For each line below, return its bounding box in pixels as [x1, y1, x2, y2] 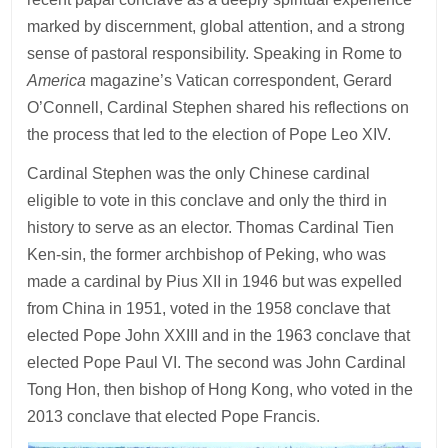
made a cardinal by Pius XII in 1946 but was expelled [27, 272, 403, 290]
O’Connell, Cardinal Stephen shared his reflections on [27, 98, 410, 116]
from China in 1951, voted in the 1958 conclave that [27, 299, 391, 317]
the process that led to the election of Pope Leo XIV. [27, 125, 392, 143]
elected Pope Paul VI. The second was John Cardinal [27, 353, 407, 371]
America [27, 71, 91, 89]
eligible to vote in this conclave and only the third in [27, 191, 388, 209]
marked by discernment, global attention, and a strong [27, 17, 406, 35]
